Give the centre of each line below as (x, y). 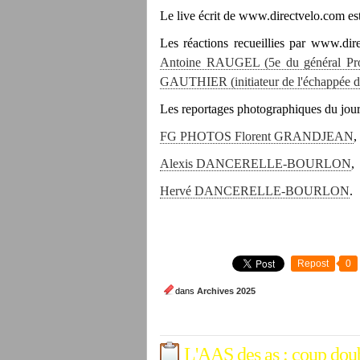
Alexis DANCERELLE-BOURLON (256, 164)
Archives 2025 (226, 291)
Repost (313, 264)
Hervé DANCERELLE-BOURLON (255, 191)
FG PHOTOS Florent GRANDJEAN (257, 136)
